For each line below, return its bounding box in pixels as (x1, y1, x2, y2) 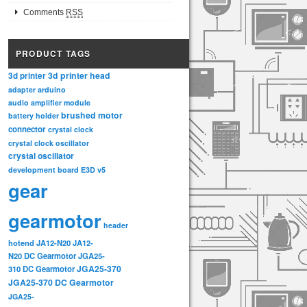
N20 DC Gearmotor (8, 250, 76, 262)
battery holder (8, 110, 59, 121)
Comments (23, 7, 66, 17)
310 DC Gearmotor (8, 263, 75, 275)
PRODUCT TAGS (16, 47, 91, 60)
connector (8, 123, 46, 136)
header (103, 220, 128, 231)
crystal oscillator (8, 149, 74, 162)
